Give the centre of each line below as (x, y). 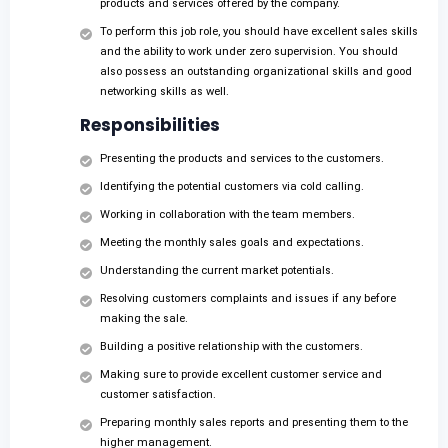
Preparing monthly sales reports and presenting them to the (254, 423)
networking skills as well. (164, 92)
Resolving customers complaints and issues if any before (248, 299)
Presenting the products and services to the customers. (242, 159)
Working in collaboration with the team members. (227, 215)
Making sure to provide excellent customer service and (241, 375)
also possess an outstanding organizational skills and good (256, 72)
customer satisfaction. (158, 395)
